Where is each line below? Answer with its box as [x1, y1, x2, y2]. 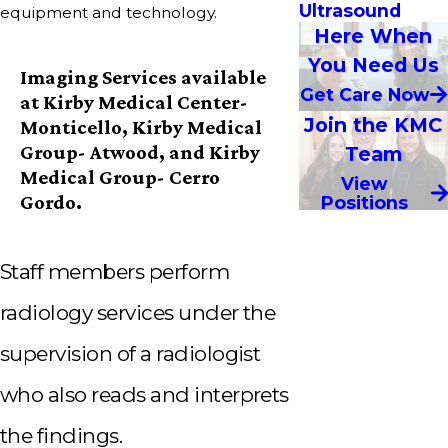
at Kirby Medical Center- [20, 90, 249, 113]
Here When [314, 23, 433, 48]
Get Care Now [299, 83, 430, 105]
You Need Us [307, 52, 439, 77]
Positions [321, 191, 409, 213]
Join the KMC [304, 112, 443, 137]
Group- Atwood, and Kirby [20, 140, 261, 163]
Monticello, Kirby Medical [20, 115, 263, 138]
